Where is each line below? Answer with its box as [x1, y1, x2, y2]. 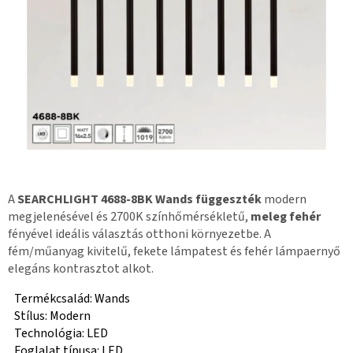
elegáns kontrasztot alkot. [8, 260, 154, 278]
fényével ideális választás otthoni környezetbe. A [8, 225, 271, 243]
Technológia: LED [14, 325, 108, 343]
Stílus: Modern [14, 307, 91, 325]
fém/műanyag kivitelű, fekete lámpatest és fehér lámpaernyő [8, 243, 340, 261]
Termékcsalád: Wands [14, 290, 130, 308]
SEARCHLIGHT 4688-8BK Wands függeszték [17, 191, 262, 209]
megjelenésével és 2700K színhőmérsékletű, [8, 208, 251, 226]
